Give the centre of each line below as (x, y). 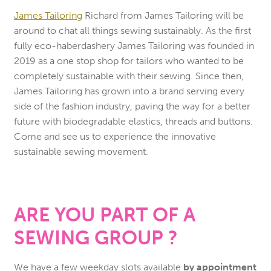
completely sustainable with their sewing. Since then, (129, 76)
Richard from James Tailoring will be (163, 15)
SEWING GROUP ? (96, 237)
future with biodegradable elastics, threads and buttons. (133, 121)
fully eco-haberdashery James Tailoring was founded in (134, 45)
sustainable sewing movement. (81, 151)
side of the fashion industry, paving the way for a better (132, 106)
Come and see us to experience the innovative (115, 136)
